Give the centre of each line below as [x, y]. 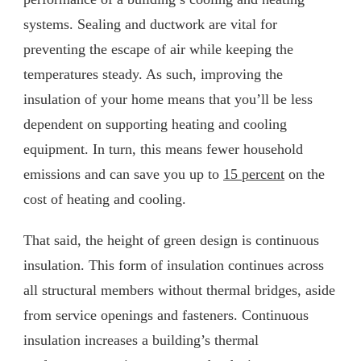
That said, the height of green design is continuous [171, 240]
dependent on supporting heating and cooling [155, 124]
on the [305, 174]
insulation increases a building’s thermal [141, 340]
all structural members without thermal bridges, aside [179, 290]
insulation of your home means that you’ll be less [168, 99]
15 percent [254, 174]
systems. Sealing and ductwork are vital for [150, 24]
